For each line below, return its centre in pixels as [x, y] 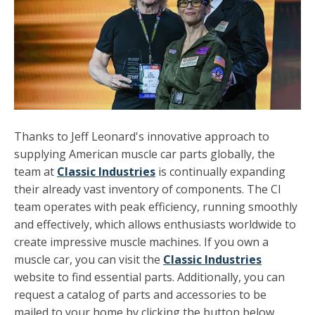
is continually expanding [220, 171]
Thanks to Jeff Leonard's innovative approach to [142, 136]
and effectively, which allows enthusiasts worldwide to [155, 224]
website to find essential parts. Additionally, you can [149, 277]
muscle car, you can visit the [87, 259]
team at [36, 171]
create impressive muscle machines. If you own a [141, 242]
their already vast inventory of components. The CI [148, 189]
